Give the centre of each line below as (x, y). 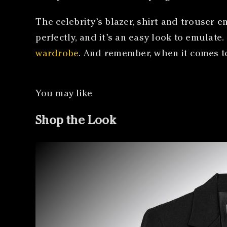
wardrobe (57, 54)
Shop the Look (76, 121)
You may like (64, 94)
